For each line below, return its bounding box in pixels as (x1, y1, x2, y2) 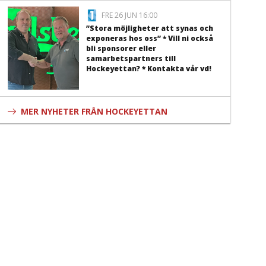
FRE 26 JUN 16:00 (102, 10, 158, 20)
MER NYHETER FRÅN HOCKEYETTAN (21, 106, 168, 118)
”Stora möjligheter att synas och (86, 23, 214, 33)
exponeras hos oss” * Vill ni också (86, 33, 214, 43)
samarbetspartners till (86, 53, 176, 64)
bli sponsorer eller (86, 43, 157, 53)
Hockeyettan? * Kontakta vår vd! (86, 64, 212, 74)
